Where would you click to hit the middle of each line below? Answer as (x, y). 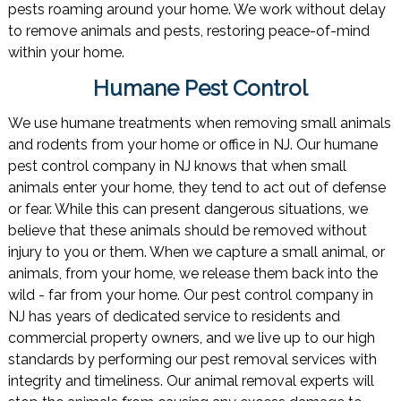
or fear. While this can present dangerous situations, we (188, 209)
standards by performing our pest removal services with (192, 360)
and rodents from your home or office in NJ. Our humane (192, 145)
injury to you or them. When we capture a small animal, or (196, 252)
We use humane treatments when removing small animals (199, 124)
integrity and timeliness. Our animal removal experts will (191, 381)
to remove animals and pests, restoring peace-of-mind (188, 31)
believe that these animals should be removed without (187, 231)
